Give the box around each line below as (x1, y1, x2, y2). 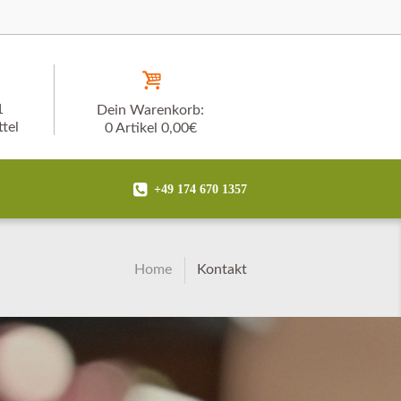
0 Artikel (104, 120, 158, 135)
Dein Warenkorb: (97, 102, 204, 117)
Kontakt (197, 261, 247, 277)
